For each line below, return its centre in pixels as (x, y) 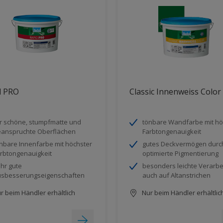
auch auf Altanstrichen (176, 175)
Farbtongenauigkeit (172, 131)
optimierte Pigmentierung (180, 153)
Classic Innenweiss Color (175, 91)
